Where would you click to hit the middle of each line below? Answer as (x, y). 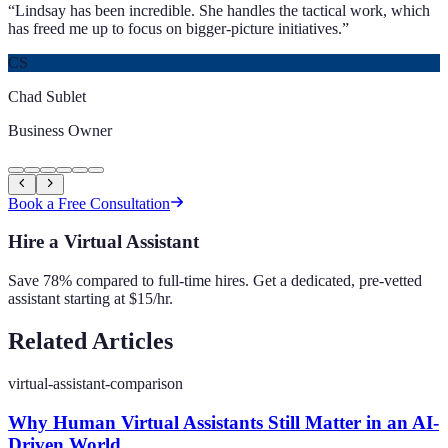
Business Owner (60, 130)
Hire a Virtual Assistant (103, 242)
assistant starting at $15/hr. (90, 299)
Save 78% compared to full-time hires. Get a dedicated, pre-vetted (215, 281)
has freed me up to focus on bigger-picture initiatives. (175, 28)
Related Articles (90, 341)
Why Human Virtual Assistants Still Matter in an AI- (223, 422)
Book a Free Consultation (89, 203)
